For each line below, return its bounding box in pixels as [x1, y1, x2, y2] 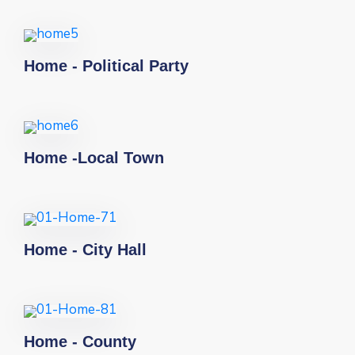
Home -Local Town [24, 149, 164, 167]
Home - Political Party [24, 57, 189, 75]
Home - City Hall [24, 241, 147, 259]
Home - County [24, 333, 136, 351]
